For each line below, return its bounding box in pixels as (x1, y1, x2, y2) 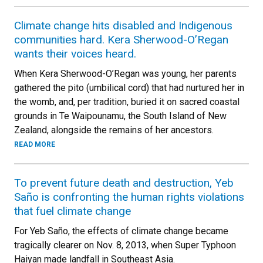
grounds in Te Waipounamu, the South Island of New (14, 110, 227, 122)
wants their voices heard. (14, 46, 136, 60)
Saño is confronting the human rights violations (14, 190, 244, 204)
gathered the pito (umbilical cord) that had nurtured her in (14, 82, 244, 93)
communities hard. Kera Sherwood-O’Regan (14, 32, 228, 46)
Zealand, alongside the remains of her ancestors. (14, 124, 214, 136)
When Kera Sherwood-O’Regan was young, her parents (14, 68, 237, 79)
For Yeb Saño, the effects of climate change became (14, 225, 228, 237)
